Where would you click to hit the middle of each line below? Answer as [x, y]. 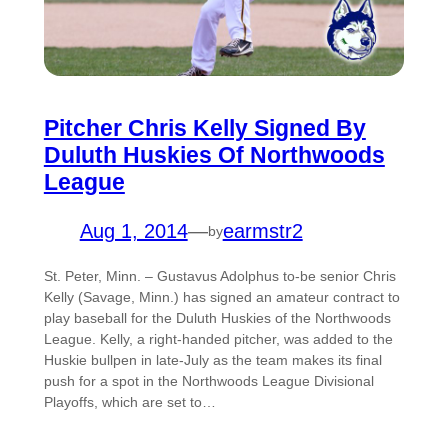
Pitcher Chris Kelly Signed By [204, 128]
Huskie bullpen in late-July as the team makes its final [212, 360]
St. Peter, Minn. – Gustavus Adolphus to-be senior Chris [219, 276]
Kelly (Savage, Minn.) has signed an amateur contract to [221, 297]
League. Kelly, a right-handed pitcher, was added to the [218, 339]
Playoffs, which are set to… [129, 402]
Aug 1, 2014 [133, 231]
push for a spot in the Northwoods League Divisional [208, 381]
